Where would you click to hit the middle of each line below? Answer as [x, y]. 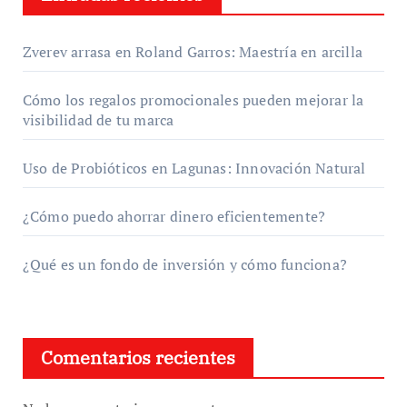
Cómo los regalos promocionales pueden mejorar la [193, 99]
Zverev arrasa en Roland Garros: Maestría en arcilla [192, 51]
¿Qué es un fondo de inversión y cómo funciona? [184, 264]
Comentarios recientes [138, 357]
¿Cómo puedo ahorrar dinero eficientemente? [174, 216]
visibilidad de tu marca [98, 119]
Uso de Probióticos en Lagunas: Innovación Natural [194, 168]
